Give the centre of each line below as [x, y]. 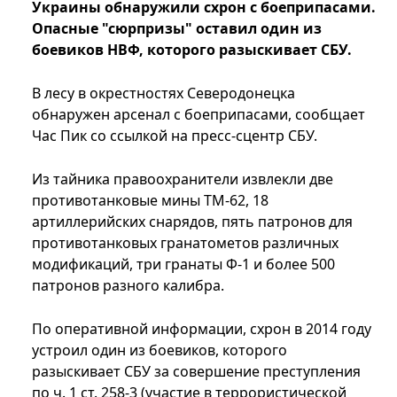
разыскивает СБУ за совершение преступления [196, 372]
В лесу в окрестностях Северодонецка [163, 93]
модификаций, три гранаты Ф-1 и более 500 [183, 265]
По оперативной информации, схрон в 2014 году [202, 329]
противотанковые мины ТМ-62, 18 [150, 201]
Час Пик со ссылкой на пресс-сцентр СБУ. [175, 136]
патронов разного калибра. [128, 286]
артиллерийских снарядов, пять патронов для [192, 222]
